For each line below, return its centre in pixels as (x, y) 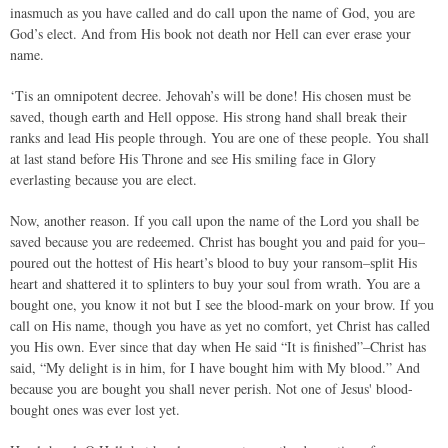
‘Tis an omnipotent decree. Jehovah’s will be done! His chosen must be (210, 95)
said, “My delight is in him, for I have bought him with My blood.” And (215, 367)
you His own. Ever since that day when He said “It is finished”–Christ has (218, 346)
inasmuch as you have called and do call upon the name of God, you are (212, 12)
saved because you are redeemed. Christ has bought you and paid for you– (217, 241)
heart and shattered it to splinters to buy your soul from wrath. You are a (215, 283)
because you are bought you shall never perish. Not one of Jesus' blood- (211, 388)
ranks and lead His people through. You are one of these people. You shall (219, 137)
